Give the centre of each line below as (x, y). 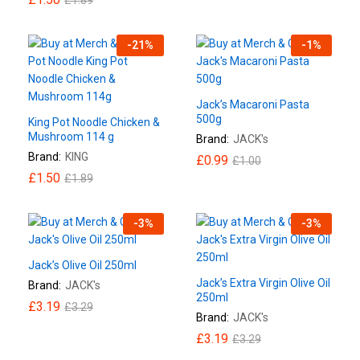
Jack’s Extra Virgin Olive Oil (263, 282)
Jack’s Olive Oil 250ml (82, 265)
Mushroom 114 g (71, 136)
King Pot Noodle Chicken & (94, 122)
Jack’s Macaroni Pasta (253, 104)
